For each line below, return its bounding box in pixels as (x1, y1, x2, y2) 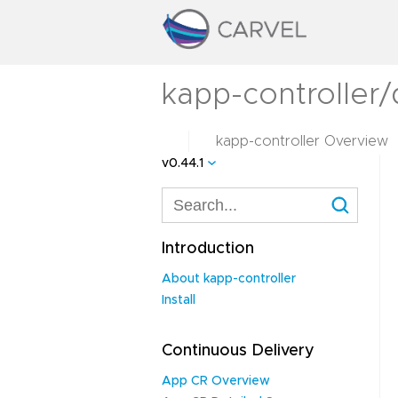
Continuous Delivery (162, 343, 314, 359)
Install (162, 294, 195, 306)
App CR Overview (162, 375, 270, 387)
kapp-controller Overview (216, 134, 388, 148)
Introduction (162, 241, 254, 257)
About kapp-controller (162, 273, 296, 285)
